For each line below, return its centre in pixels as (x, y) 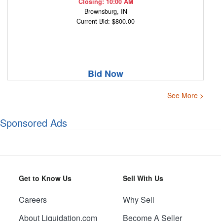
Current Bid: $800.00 (106, 21)
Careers (33, 199)
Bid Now (106, 74)
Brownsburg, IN (106, 12)
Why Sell (139, 199)
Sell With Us (143, 178)
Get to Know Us (45, 178)
